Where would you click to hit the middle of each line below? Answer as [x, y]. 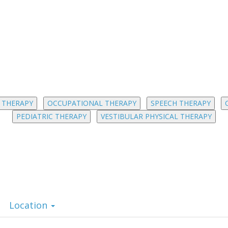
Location [30, 205]
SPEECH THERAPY [180, 103]
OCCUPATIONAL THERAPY [92, 103]
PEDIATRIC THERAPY [51, 116]
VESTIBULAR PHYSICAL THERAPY [156, 116]
